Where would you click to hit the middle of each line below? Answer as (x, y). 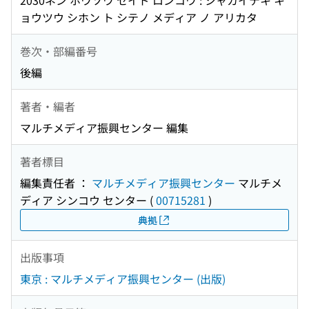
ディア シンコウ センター (83, 200)
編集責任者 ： (56, 183)
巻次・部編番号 (59, 51)
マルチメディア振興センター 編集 (104, 128)
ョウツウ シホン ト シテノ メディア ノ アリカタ (139, 18)
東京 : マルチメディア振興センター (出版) (123, 279)
